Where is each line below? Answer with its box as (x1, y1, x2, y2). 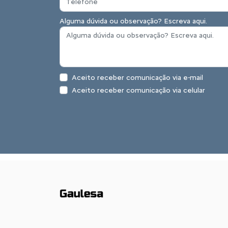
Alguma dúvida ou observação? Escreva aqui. (60, 17, 207, 25)
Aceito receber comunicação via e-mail (72, 73, 203, 82)
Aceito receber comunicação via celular (72, 85, 205, 95)
